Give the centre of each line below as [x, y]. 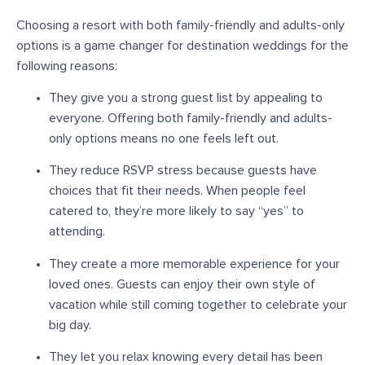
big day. [70, 325]
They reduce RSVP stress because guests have [183, 171]
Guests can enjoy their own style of [214, 284]
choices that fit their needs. [126, 191]
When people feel [254, 191]
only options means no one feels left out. [164, 139]
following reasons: [67, 66]
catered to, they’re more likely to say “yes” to [176, 211]
